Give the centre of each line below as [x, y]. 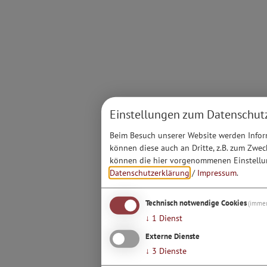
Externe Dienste [173, 236]
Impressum [217, 173]
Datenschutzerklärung [150, 173]
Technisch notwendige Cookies [196, 202]
